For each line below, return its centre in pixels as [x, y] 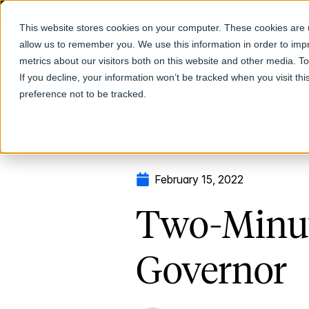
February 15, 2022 [199, 179]
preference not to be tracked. [83, 94]
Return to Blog [193, 127]
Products [278, 50]
